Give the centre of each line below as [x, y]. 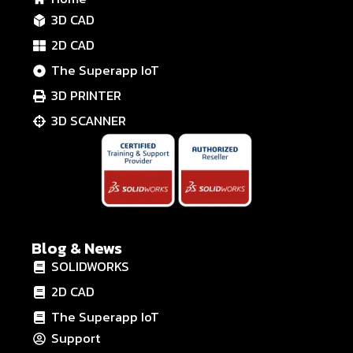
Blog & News [77, 249]
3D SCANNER [89, 121]
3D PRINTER [86, 96]
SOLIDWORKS [90, 267]
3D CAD [73, 20]
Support [76, 338]
